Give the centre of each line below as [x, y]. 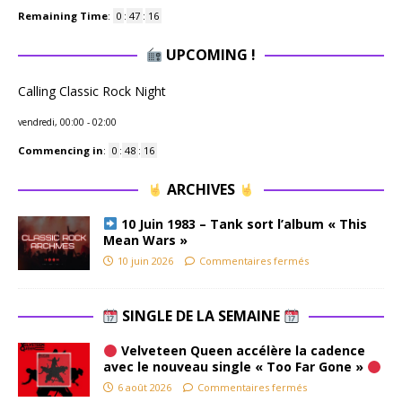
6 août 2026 [144, 388]
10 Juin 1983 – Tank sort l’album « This [242, 224]
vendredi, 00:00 [51, 122]
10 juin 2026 [145, 261]
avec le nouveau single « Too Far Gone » [235, 367]
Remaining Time [63, 16]
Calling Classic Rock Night [92, 91]
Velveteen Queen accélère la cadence [241, 351]
